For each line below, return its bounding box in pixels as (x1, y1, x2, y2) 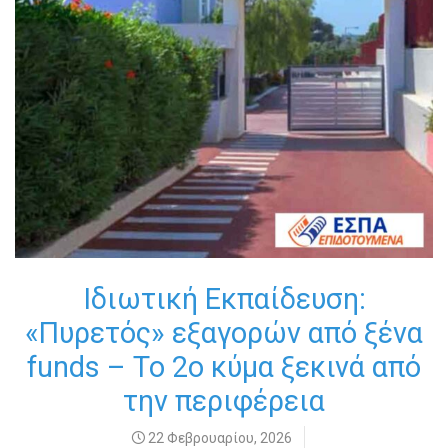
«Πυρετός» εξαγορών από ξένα (25, 316, 423, 350)
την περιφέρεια (123, 384, 325, 418)
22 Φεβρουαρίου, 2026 (145, 430, 292, 446)
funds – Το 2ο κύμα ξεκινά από (27, 350, 421, 384)
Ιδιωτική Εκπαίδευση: (82, 282, 366, 316)
